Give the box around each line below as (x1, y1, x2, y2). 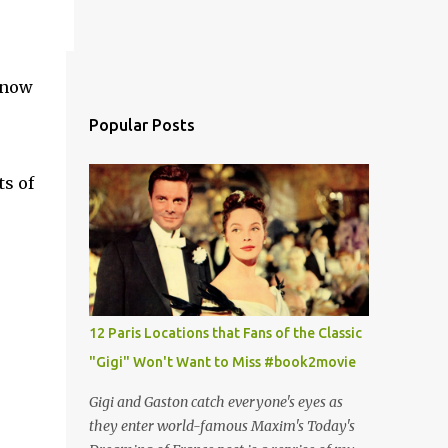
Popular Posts (88, 116, 195, 134)
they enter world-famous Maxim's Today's (88, 417, 355, 435)
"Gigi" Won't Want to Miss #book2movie (88, 354, 356, 370)
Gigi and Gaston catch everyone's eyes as (88, 393, 343, 411)
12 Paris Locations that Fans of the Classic (88, 325, 362, 341)
